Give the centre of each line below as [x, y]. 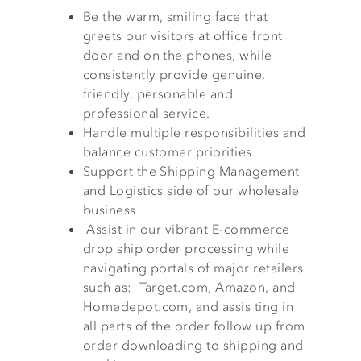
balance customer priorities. [169, 151]
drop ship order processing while [186, 248]
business [109, 210]
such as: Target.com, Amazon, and [189, 287]
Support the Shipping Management [191, 171]
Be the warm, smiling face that [175, 16]
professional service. [146, 113]
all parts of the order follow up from [194, 326]
